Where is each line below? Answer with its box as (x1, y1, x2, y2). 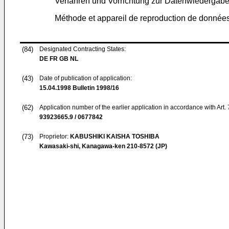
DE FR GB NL (39, 55, 78, 62)
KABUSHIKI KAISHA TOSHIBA (70, 133, 159, 140)
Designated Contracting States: (39, 45, 126, 53)
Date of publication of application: (39, 75, 132, 82)
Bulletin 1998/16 (71, 84, 119, 91)
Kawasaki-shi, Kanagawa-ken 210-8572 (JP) (39, 143, 167, 150)
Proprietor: (39, 133, 70, 140)
